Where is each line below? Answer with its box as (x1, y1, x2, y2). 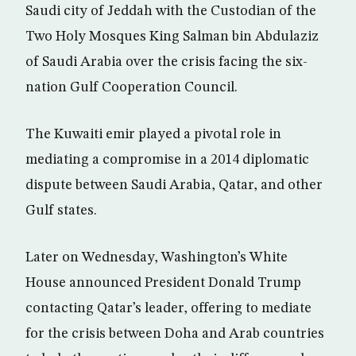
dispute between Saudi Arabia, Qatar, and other (25, 177, 323, 192)
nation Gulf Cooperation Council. (25, 79, 238, 95)
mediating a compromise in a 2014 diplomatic (25, 152, 309, 167)
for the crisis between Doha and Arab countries (25, 326, 324, 341)
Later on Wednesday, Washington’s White (25, 250, 288, 265)
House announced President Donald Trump (25, 275, 301, 290)
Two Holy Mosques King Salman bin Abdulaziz (25, 29, 319, 44)
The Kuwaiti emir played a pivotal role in (25, 126, 281, 141)
